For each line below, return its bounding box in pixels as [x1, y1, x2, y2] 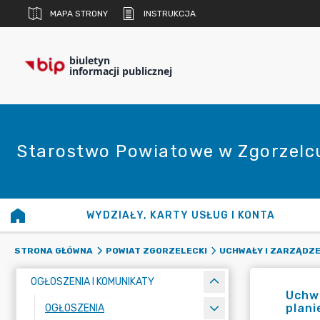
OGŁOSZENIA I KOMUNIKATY [31, 276, 154, 288]
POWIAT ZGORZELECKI [105, 246, 207, 256]
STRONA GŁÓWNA [14, 246, 93, 256]
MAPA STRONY [50, 9, 108, 19]
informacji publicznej [69, 64, 172, 78]
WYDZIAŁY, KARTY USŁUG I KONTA [86, 209, 276, 221]
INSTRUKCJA [144, 9, 196, 19]
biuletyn [69, 54, 110, 67]
